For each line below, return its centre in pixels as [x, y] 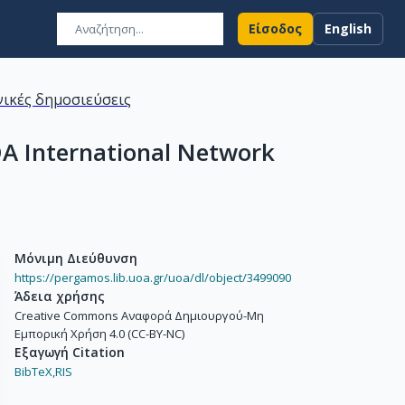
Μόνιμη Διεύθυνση [76, 258]
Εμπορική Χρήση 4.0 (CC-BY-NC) [99, 334]
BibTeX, [35, 372]
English [348, 28]
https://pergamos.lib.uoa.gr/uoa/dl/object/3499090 [153, 278]
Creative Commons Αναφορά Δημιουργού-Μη [139, 316]
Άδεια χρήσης [60, 296]
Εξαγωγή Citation [70, 352]
